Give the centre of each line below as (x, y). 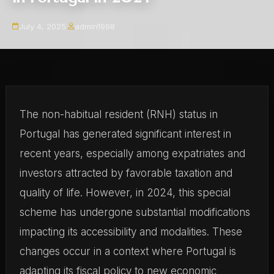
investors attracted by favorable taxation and (126, 173)
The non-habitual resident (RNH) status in (118, 114)
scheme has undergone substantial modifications (135, 212)
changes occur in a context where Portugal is (128, 251)
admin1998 (95, 26)
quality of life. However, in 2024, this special (125, 193)
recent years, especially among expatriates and (132, 154)
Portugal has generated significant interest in (125, 134)
